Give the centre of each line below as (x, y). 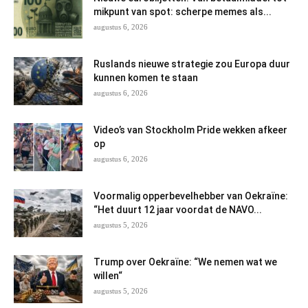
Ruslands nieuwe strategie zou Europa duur (192, 64)
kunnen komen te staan (146, 78)
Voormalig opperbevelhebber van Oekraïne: (191, 196)
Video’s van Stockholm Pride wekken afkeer (190, 130)
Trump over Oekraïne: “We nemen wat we (185, 262)
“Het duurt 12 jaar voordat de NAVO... (178, 210)
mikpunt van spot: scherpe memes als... (183, 12)
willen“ (108, 276)
